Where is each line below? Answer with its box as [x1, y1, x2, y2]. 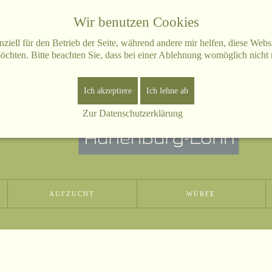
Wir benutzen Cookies [73, 14, 199, 30]
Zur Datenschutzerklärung [82, 108, 183, 118]
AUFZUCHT [49, 190, 95, 197]
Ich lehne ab [146, 86, 188, 95]
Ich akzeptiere [84, 86, 132, 95]
